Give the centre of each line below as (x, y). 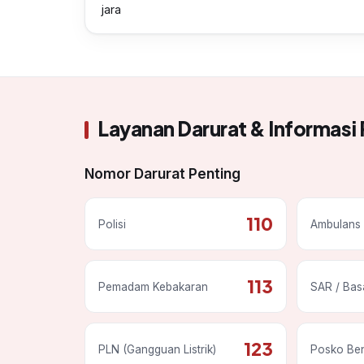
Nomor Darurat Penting (162, 174)
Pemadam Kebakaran (153, 286)
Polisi (112, 224)
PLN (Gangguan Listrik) (157, 349)
